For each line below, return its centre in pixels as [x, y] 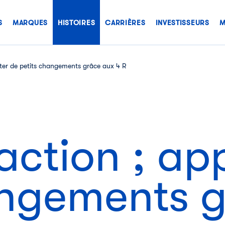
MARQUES [30, 23]
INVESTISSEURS [182, 23]
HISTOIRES [76, 23]
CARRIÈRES [125, 23]
